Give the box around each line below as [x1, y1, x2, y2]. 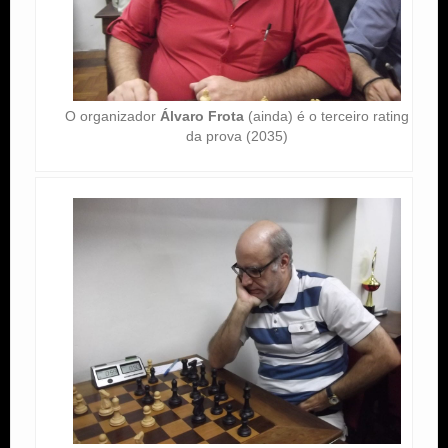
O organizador [64, 108, 160, 125]
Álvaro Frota [159, 108, 244, 125]
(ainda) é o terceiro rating [243, 108, 409, 125]
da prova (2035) [185, 128, 288, 145]
